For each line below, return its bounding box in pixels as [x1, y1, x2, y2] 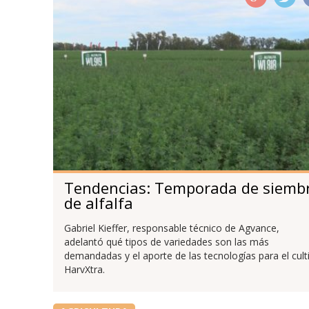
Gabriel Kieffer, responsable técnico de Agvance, [63, 221, 279, 235]
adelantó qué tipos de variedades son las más [63, 235, 269, 248]
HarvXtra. [63, 262, 105, 276]
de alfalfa [63, 192, 133, 213]
